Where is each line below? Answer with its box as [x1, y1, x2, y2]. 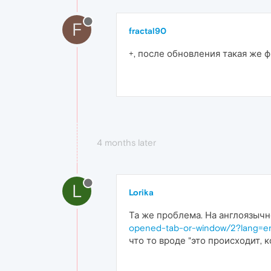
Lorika [129, 188, 154, 198]
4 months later [97, 137, 156, 148]
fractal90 [129, 26, 166, 36]
